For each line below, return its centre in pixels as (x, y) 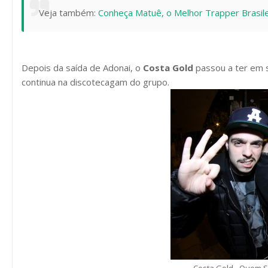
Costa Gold (168, 68)
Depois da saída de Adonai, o (82, 68)
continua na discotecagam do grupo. (95, 82)
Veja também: (68, 13)
